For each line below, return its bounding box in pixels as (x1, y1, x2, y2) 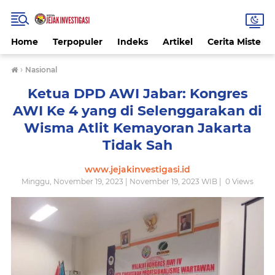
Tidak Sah (103, 137, 172, 153)
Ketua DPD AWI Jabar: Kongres (27, 85, 248, 102)
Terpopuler (53, 36, 103, 47)
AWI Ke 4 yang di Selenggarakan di (13, 103, 262, 119)
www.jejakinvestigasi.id (85, 164, 190, 175)
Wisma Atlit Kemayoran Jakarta (23, 120, 252, 136)
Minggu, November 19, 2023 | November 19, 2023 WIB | (21, 177, 223, 186)
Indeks (117, 36, 148, 47)
